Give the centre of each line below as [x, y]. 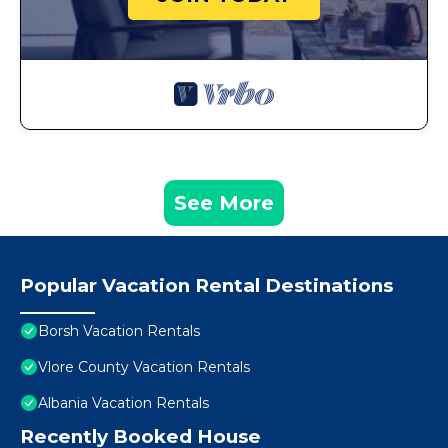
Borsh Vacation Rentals [119, 331]
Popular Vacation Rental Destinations [206, 286]
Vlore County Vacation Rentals [144, 367]
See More [224, 203]
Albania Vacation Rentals [123, 403]
